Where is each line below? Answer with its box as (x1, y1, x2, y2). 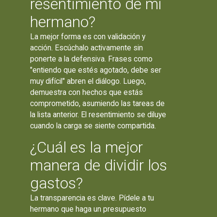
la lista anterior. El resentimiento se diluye (30, 109, 167, 119)
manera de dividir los (30, 156, 168, 175)
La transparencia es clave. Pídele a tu (30, 193, 155, 203)
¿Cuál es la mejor (30, 139, 143, 157)
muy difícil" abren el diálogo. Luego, (30, 76, 146, 86)
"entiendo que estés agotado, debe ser (30, 65, 162, 75)
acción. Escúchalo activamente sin (30, 43, 143, 52)
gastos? (30, 174, 83, 193)
